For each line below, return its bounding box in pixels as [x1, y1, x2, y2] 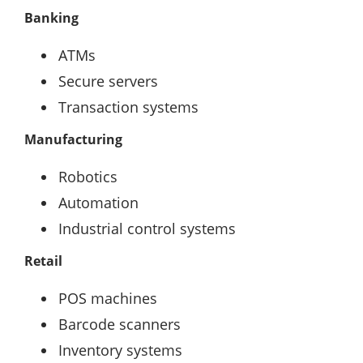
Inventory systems [58, 340, 182, 360]
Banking [24, 9, 79, 27]
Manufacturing [24, 130, 122, 148]
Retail [24, 252, 62, 270]
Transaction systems [58, 97, 199, 117]
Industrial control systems [58, 219, 236, 238]
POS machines [58, 288, 157, 308]
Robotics [58, 167, 117, 186]
